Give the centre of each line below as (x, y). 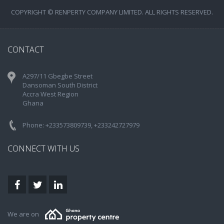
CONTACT (26, 49)
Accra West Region (50, 94)
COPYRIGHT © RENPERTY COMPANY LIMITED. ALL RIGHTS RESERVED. (112, 12)
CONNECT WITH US (43, 148)
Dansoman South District (60, 85)
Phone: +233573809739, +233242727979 (81, 125)
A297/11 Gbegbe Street (57, 76)
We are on (26, 214)
